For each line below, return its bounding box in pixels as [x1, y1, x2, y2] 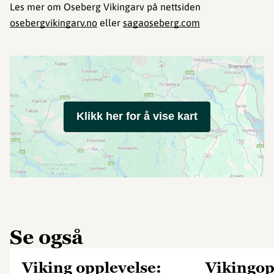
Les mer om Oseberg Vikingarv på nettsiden [10, 1, 201, 12]
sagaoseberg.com [123, 17, 200, 28]
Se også [10, 224, 83, 250]
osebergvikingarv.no [10, 17, 97, 28]
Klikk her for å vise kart [76, 110, 198, 122]
